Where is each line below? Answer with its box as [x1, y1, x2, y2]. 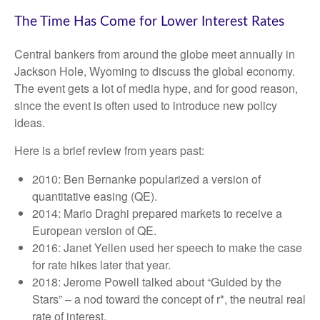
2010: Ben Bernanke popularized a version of [32, 170, 261, 187]
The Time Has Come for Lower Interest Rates [14, 14, 284, 29]
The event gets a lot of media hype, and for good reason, [14, 79, 298, 96]
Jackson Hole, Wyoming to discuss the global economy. [14, 62, 295, 79]
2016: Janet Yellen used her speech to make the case [32, 239, 302, 256]
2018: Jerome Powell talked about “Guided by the [32, 273, 281, 290]
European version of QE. [32, 221, 156, 239]
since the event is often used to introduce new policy [14, 96, 277, 114]
